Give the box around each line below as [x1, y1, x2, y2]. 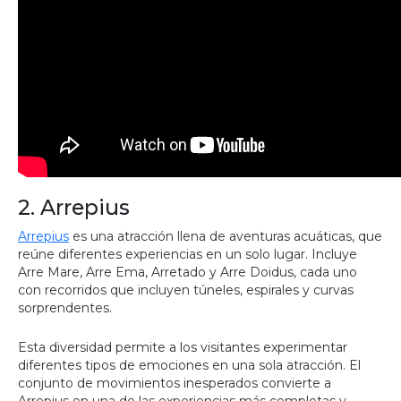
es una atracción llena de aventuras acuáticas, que [69, 228, 382, 244]
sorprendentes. [18, 300, 112, 316]
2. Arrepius [18, 194, 130, 220]
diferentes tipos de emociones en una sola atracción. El [18, 357, 361, 373]
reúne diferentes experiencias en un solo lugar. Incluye [18, 246, 357, 262]
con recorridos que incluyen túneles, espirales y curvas [18, 282, 354, 298]
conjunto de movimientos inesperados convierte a [18, 375, 331, 391]
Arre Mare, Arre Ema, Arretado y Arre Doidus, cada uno [18, 264, 357, 280]
